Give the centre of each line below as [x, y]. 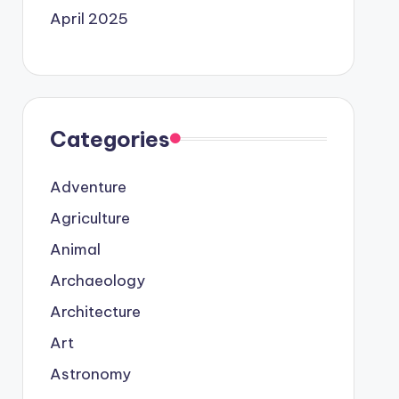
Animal [75, 249]
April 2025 [89, 18]
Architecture [95, 311]
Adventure [88, 187]
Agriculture [90, 218]
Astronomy [90, 374]
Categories [110, 138]
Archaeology [97, 280]
